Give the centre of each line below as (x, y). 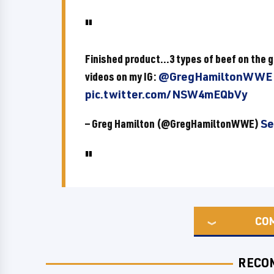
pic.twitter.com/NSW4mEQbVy (166, 94)
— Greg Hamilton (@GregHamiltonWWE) (173, 124)
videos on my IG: (122, 76)
